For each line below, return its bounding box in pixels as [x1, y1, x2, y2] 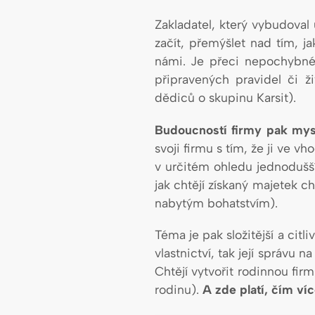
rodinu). [154, 281, 202, 297]
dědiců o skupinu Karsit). [154, 90, 296, 105]
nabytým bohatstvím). [154, 195, 278, 210]
